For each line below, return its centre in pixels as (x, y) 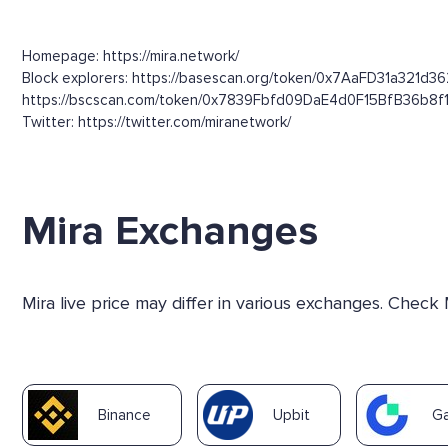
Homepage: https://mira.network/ (130, 55)
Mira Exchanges (170, 230)
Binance (124, 414)
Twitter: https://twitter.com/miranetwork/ (156, 121)
